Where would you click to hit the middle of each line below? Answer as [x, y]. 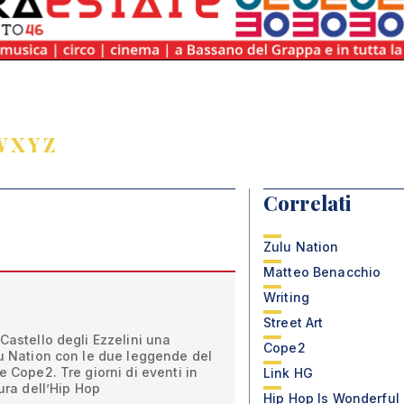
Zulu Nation [301, 247]
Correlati [308, 203]
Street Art [294, 322]
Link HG [288, 373]
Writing [286, 297]
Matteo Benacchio [322, 272]
